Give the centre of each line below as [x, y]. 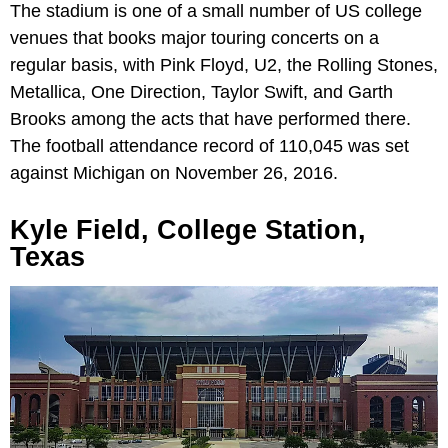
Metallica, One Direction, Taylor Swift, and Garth [201, 92]
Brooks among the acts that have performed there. [210, 119]
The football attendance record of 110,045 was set [209, 146]
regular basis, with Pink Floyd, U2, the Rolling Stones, [224, 65]
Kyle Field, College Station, [188, 230]
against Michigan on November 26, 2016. [174, 173]
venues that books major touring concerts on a [194, 38]
